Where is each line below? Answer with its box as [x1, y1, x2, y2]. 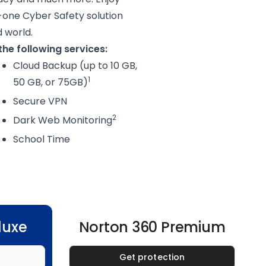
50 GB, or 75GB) [13, 75, 88, 89]
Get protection [119, 251, 185, 263]
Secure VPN [13, 94, 67, 108]
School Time [13, 132, 70, 146]
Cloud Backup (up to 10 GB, [13, 59, 137, 72]
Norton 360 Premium [78, 217, 226, 237]
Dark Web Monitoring [13, 113, 112, 127]
